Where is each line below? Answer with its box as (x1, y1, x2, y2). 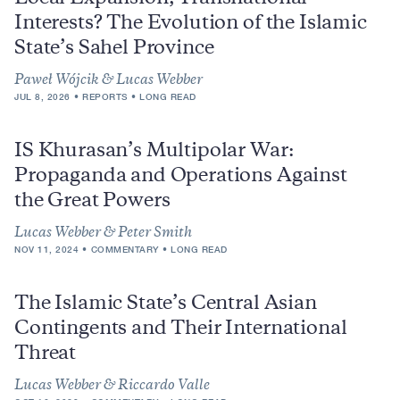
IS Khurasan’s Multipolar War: (14, 143, 294, 162)
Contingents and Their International (14, 321, 347, 339)
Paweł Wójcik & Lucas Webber (14, 74, 203, 88)
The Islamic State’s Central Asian (14, 296, 317, 314)
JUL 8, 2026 (14, 91, 71, 103)
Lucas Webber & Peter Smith (14, 227, 192, 241)
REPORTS (82, 91, 128, 103)
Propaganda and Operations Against (14, 168, 347, 187)
